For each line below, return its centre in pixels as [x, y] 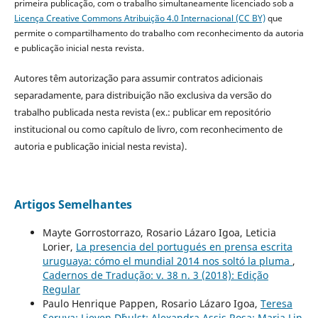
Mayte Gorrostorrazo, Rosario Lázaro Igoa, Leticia [159, 233]
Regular [61, 290]
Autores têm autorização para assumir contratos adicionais [138, 78]
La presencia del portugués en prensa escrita [184, 247]
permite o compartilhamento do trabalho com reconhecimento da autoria [159, 33]
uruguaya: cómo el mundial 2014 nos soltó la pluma [167, 261]
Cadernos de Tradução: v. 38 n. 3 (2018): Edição [155, 275]
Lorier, [59, 247]
